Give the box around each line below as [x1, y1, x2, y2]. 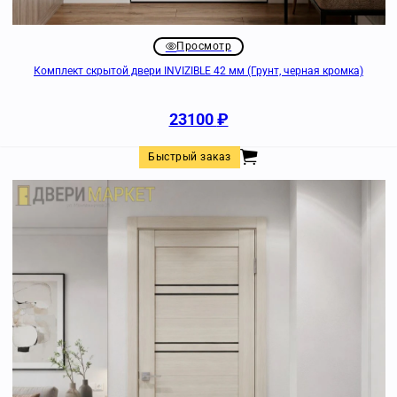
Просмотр [176, 39, 232, 52]
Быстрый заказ [148, 150, 231, 163]
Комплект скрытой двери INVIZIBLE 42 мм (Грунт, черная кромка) [34, 64, 363, 77]
